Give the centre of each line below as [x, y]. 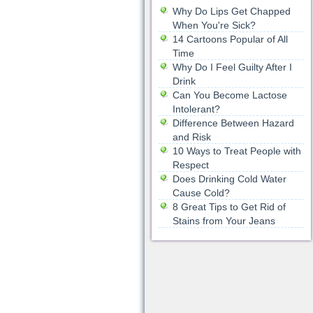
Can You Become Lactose [230, 95]
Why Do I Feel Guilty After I [232, 67]
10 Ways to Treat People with [236, 151]
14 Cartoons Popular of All [230, 39]
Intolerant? [196, 109]
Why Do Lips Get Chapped [231, 11]
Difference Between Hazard [233, 123]
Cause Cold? [201, 193]
